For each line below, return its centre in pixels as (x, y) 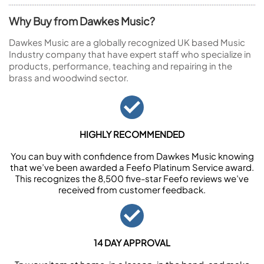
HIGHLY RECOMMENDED (132, 134)
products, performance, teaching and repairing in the (121, 66)
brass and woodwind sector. (69, 77)
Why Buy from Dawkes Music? (82, 21)
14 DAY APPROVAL (132, 242)
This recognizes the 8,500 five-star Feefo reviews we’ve (132, 178)
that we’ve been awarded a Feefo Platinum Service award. (132, 167)
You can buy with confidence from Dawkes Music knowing (132, 156)
